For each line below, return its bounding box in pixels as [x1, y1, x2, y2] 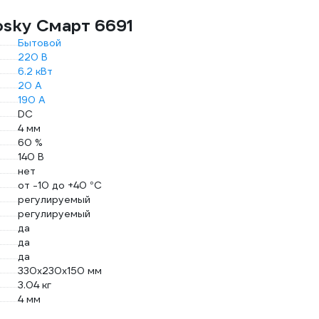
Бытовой [17, 36, 61, 49]
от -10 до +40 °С [17, 179, 102, 192]
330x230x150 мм [17, 264, 102, 277]
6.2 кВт [17, 65, 53, 78]
